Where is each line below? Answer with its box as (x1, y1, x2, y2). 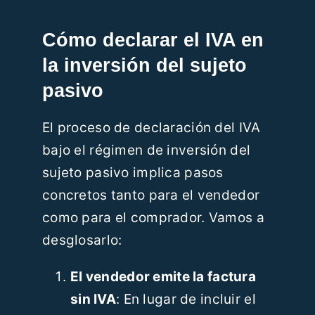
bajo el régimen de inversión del (41, 142, 251, 159)
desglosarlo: (41, 232, 122, 249)
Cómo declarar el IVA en (41, 29, 264, 51)
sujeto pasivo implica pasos (41, 165, 224, 181)
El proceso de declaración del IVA (41, 120, 261, 136)
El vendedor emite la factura (70, 269, 256, 285)
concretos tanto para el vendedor (41, 187, 260, 204)
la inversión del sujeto (41, 54, 247, 77)
